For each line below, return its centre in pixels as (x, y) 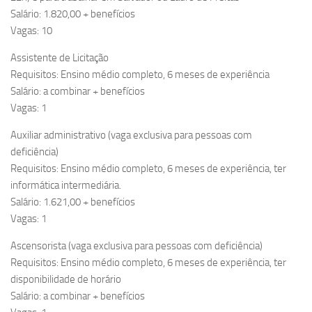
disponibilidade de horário (66, 280)
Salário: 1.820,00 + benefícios (73, 14)
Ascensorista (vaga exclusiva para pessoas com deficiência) (136, 246)
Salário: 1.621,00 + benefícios (73, 202)
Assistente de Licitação (60, 58)
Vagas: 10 (31, 31)
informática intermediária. (66, 186)
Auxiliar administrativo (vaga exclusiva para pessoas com (131, 135)
